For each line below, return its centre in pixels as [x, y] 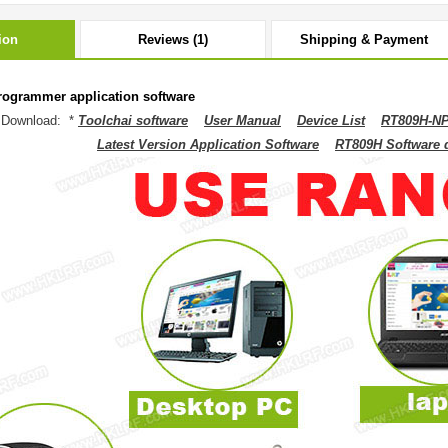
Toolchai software [133, 120]
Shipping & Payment [364, 39]
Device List [331, 120]
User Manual [242, 120]
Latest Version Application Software [208, 144]
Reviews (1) [173, 39]
